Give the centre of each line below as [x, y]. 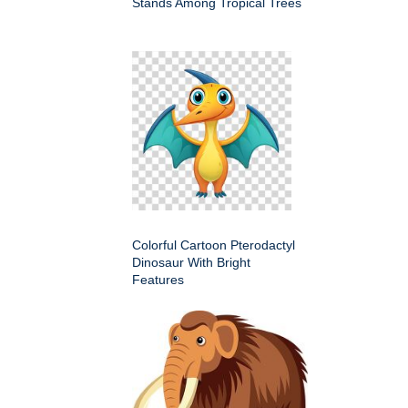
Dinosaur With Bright [191, 262]
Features [158, 279]
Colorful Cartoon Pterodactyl [214, 245]
